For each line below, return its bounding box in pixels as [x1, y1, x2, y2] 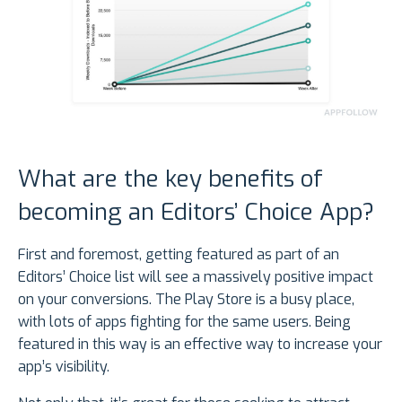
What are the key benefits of [18, 162, 323, 195]
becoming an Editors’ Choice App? [18, 196, 374, 228]
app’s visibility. [18, 356, 109, 376]
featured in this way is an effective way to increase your [18, 334, 382, 354]
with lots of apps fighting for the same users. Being [18, 311, 351, 331]
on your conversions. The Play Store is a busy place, [18, 289, 354, 309]
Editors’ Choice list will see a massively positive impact [18, 267, 373, 286]
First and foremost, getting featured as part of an [18, 244, 339, 264]
